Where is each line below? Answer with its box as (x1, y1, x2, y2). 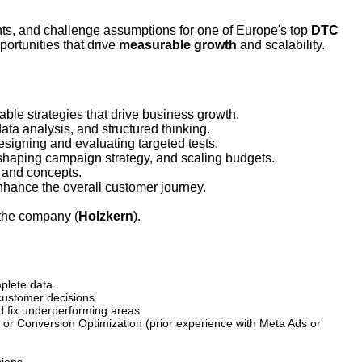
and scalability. (237, 37, 325, 52)
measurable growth (119, 37, 237, 52)
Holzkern (78, 208, 133, 223)
